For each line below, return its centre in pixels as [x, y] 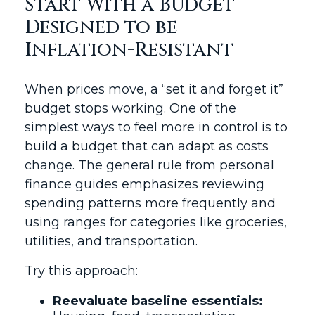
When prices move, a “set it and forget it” [154, 89]
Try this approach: [81, 271]
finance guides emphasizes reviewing [144, 184]
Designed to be [101, 27]
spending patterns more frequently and [150, 203]
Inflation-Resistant [134, 50]
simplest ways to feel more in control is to [156, 127]
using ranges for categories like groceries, [156, 222]
